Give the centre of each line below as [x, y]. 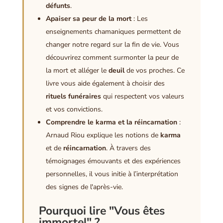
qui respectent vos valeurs [142, 96]
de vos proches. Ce [154, 70]
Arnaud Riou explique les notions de [103, 135]
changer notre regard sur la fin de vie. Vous [112, 44]
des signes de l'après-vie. [84, 187]
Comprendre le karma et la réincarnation [111, 122]
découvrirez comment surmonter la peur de [112, 57]
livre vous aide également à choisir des [105, 83]
